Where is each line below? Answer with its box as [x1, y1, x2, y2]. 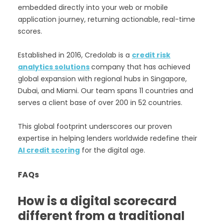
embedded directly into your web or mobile [18, 2, 168, 13]
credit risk [132, 50, 170, 60]
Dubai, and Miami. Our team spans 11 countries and [18, 86, 193, 96]
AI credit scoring [18, 145, 80, 156]
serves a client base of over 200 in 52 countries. [18, 98, 184, 108]
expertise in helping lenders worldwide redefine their [18, 133, 197, 144]
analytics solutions [18, 62, 90, 72]
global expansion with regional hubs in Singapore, [18, 74, 187, 84]
